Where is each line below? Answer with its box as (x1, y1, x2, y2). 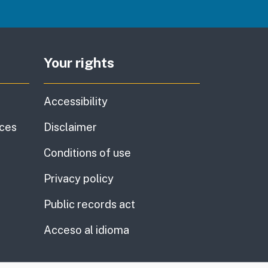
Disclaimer (44, 121, 97, 134)
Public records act (44, 198, 135, 211)
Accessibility (44, 95, 108, 108)
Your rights (44, 54, 114, 71)
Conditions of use (44, 147, 131, 160)
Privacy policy (44, 172, 114, 185)
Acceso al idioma (44, 224, 129, 237)
